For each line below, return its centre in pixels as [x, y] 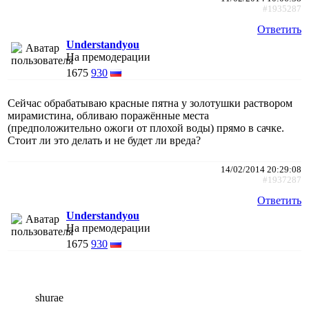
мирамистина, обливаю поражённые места [108, 115]
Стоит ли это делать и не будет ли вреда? [104, 140]
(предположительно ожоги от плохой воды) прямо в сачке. [146, 128]
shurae [49, 297]
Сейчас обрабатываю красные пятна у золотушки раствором [150, 103]
